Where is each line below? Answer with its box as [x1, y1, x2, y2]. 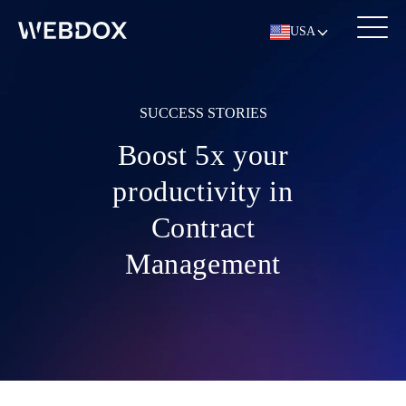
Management [124, 246, 281, 280]
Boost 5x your [117, 138, 289, 171]
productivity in [112, 174, 294, 208]
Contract [150, 210, 256, 244]
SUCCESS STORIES [139, 104, 267, 121]
